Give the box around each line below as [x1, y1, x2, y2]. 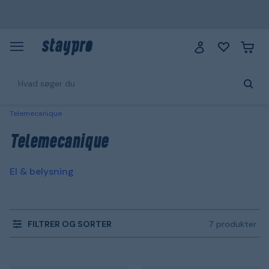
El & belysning [10, 165, 74, 178]
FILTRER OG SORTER [28, 218, 112, 229]
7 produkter [208, 219, 256, 229]
